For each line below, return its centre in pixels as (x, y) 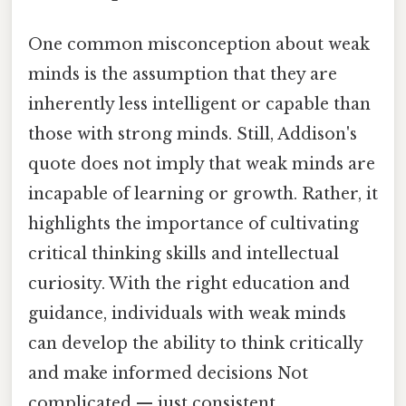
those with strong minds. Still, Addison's (193, 135)
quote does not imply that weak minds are (202, 164)
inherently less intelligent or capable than (199, 105)
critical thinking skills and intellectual (184, 254)
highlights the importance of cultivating (193, 224)
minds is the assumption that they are (183, 75)
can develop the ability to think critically (195, 344)
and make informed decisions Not (168, 374)
